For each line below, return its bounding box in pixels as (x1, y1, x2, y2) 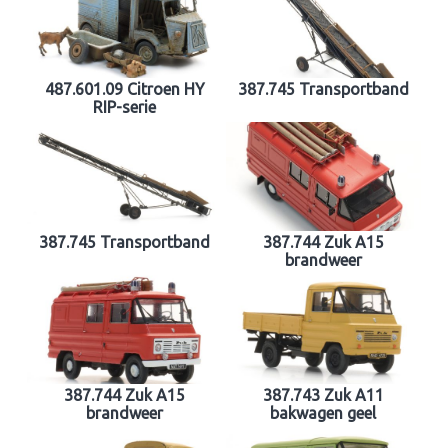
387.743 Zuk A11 (262, 385, 384, 404)
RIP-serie (93, 97, 157, 116)
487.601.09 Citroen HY (44, 79, 205, 98)
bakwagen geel (270, 403, 377, 422)
